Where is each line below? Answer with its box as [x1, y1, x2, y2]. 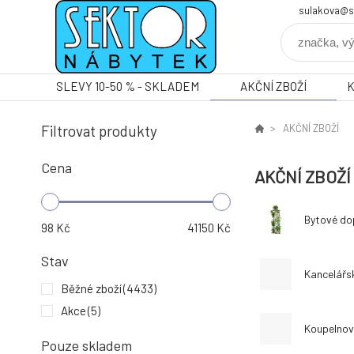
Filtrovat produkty [41, 122, 157, 140]
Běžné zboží [61, 281, 122, 296]
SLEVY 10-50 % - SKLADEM [56, 79, 199, 93]
